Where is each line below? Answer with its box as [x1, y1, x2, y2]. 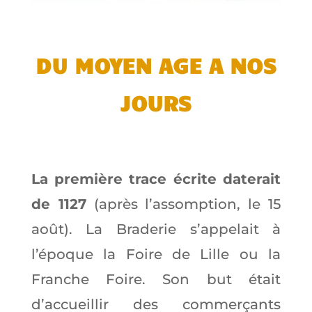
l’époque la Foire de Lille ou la [31, 246, 281, 263]
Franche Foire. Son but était [31, 271, 281, 288]
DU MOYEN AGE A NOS [35, 51, 276, 79]
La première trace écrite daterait [31, 171, 281, 188]
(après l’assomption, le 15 [86, 196, 281, 213]
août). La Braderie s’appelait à [31, 221, 281, 238]
